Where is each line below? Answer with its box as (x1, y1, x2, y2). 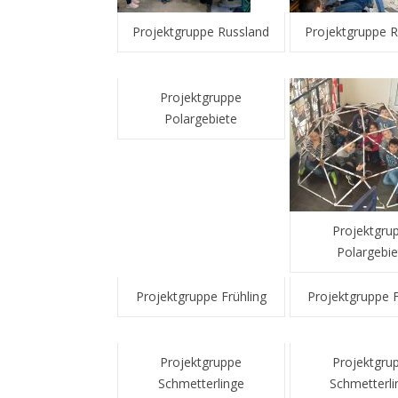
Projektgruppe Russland (132, 23, 270, 40)
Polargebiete (164, 110, 238, 127)
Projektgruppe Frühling (135, 288, 267, 305)
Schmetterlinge (157, 375, 244, 392)
